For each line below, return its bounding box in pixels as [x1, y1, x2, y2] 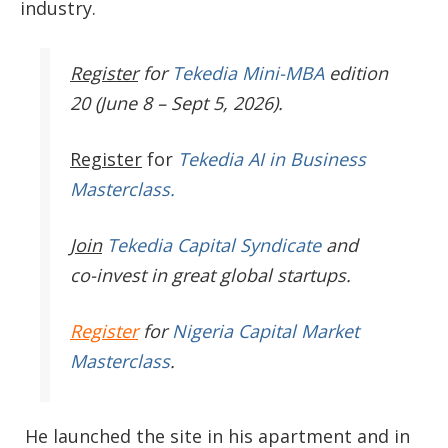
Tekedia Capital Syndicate [102, 232, 321, 257]
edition [324, 60, 388, 85]
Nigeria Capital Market [172, 318, 359, 343]
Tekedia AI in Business [178, 146, 366, 171]
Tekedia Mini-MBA [172, 60, 324, 85]
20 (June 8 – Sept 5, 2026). [70, 90, 283, 115]
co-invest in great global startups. [70, 262, 351, 287]
